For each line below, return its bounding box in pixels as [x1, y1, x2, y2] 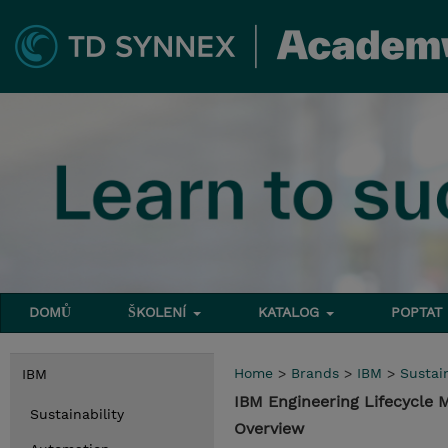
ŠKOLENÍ [128, 304, 192, 320]
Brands [291, 365, 339, 381]
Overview [234, 419, 304, 438]
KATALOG [258, 304, 325, 320]
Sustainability [30, 406, 124, 422]
